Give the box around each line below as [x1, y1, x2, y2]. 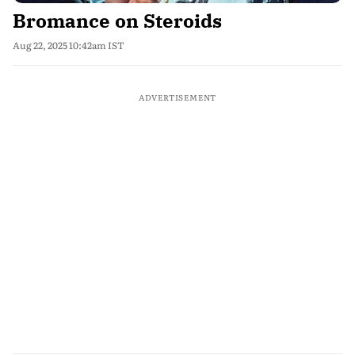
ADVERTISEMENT [138, 91, 217, 103]
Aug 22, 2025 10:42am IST [13, 38, 124, 52]
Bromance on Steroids [13, 8, 222, 33]
